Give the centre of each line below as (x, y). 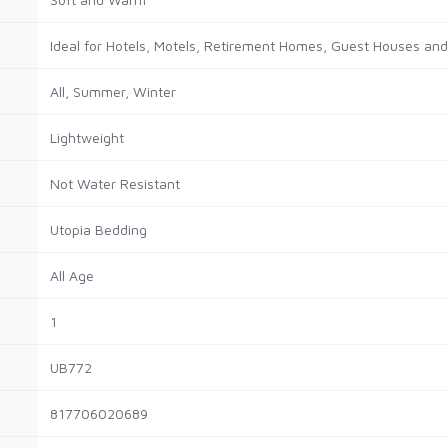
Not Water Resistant (115, 183)
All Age (72, 275)
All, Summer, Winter (113, 91)
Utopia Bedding (98, 229)
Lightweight (87, 137)
